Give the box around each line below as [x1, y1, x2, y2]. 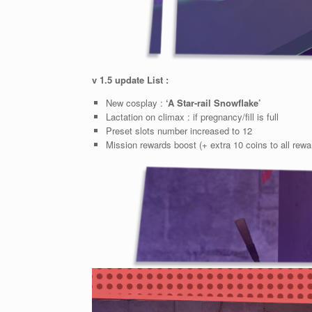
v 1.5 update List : [92, 73, 169, 86]
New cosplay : [105, 96, 166, 109]
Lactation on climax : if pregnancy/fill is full [105, 110, 279, 123]
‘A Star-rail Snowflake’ [165, 96, 261, 109]
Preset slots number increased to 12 [105, 124, 252, 137]
